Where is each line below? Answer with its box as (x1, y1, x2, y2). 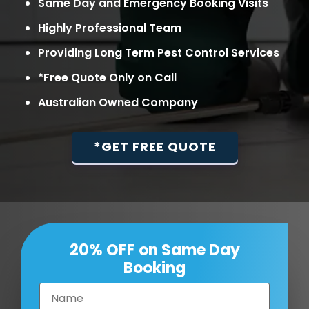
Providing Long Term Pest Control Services (38, 45, 279, 61)
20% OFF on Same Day (69, 239, 240, 261)
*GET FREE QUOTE (93, 138, 216, 156)
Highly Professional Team (38, 20, 181, 36)
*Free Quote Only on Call (38, 70, 177, 86)
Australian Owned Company (38, 94, 198, 110)
